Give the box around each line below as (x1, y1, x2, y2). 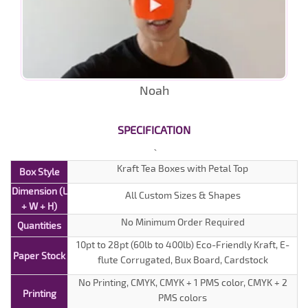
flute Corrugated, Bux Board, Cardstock (97, 253, 268, 265)
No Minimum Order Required (120, 215, 245, 228)
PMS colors (158, 291, 207, 303)
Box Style (19, 165, 60, 177)
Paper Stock (13, 249, 65, 261)
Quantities (17, 219, 61, 231)
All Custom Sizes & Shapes (124, 188, 241, 201)
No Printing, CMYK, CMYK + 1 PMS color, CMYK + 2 (78, 276, 287, 288)
